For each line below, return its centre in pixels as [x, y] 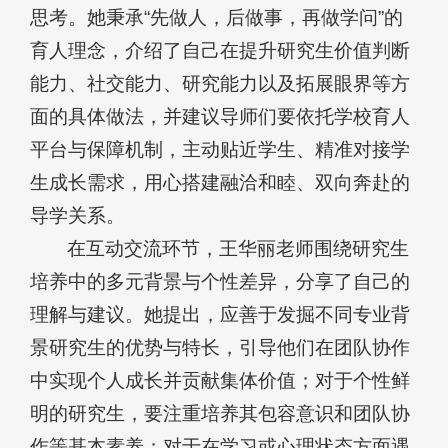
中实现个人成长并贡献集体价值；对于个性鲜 [220, 380]
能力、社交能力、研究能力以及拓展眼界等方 [220, 83]
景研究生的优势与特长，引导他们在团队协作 [220, 347]
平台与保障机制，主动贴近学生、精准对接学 [220, 149]
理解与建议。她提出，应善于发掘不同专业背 [220, 314]
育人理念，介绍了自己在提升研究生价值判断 [220, 50]
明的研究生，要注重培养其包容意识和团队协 [220, 413]
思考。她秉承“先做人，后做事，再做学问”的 [216, 17]
